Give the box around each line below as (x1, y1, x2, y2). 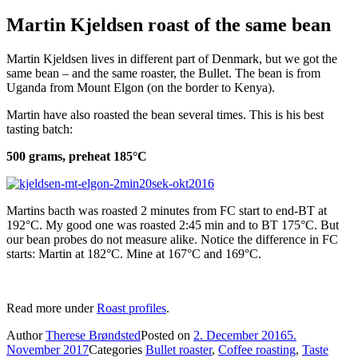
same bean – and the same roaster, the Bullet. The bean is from (6, 66, 320, 80)
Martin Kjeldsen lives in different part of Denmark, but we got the (6, 51, 337, 66)
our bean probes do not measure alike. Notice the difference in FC (6, 232, 338, 246)
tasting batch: (6, 121, 73, 136)
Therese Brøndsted (46, 328, 141, 342)
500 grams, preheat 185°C (6, 149, 147, 163)
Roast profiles (97, 300, 166, 315)
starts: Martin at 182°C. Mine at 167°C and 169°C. (6, 246, 261, 261)
